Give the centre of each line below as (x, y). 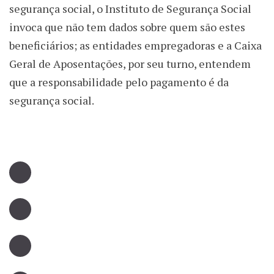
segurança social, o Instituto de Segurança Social (130, 9)
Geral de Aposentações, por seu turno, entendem (130, 64)
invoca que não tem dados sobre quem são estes (127, 27)
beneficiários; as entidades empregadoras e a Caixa (135, 46)
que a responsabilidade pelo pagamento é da (119, 82)
